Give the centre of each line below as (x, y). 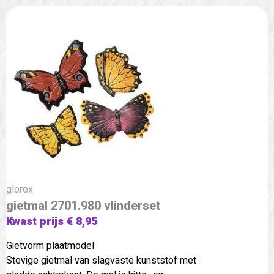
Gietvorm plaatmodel (50, 246)
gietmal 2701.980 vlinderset (83, 206)
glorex (20, 189)
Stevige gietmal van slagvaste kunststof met (101, 260)
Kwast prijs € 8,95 (52, 221)
